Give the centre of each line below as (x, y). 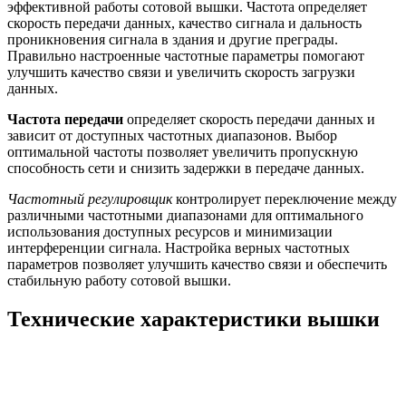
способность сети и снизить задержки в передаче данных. (186, 169)
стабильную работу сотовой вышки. (119, 281)
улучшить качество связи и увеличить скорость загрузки (181, 72)
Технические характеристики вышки (193, 319)
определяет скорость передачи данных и (249, 120)
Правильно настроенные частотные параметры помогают (186, 56)
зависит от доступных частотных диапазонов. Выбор (172, 136)
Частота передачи (65, 120)
